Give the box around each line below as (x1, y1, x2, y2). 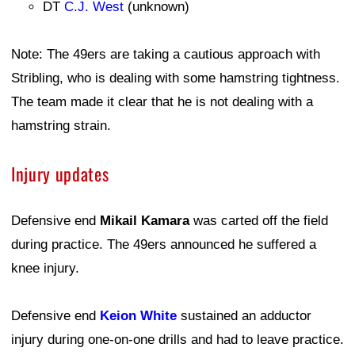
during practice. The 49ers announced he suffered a (11, 236, 316, 252)
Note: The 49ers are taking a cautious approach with (11, 46, 320, 62)
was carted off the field (189, 212, 328, 228)
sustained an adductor (177, 307, 311, 323)
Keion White (100, 307, 177, 323)
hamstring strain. (11, 117, 111, 133)
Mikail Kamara (100, 212, 189, 228)
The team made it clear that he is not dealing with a (11, 94, 313, 109)
